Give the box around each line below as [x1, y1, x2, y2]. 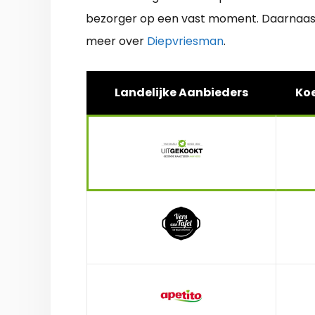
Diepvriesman [147, 32, 224, 49]
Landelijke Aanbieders [115, 84, 248, 101]
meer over [86, 32, 147, 49]
